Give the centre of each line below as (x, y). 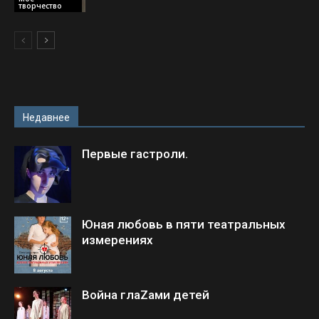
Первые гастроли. (135, 153)
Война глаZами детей (146, 294)
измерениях (117, 240)
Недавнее (46, 117)
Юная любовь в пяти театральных (184, 224)
